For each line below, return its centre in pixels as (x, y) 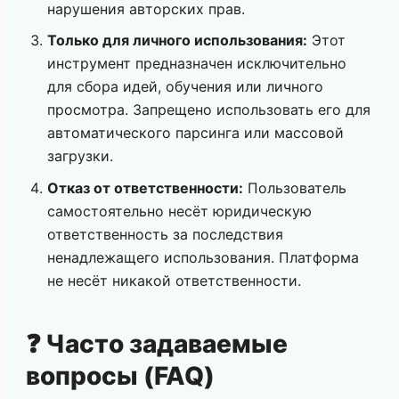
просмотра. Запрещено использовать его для (209, 110)
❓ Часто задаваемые (157, 343)
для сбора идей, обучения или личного (185, 87)
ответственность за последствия (165, 234)
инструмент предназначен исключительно (197, 64)
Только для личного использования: (177, 41)
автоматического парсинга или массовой (195, 133)
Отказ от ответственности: (145, 187)
